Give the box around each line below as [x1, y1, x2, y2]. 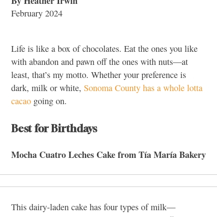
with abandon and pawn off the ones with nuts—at [11, 56, 188, 68]
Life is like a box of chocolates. [11, 43, 122, 55]
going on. [31, 95, 67, 107]
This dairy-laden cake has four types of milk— [11, 201, 175, 213]
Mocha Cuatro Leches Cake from [11, 147, 139, 161]
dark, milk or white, [11, 82, 84, 94]
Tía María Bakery [139, 147, 206, 161]
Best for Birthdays [11, 122, 97, 135]
